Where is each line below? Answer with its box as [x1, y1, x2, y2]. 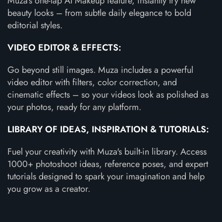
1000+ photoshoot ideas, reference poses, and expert [7, 158, 208, 170]
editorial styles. [7, 19, 62, 32]
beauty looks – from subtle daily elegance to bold [7, 6, 191, 19]
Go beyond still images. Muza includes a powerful [7, 63, 193, 76]
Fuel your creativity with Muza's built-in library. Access [7, 145, 207, 158]
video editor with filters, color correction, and [7, 76, 177, 89]
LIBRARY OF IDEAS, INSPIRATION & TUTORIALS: [7, 123, 209, 136]
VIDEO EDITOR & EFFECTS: [7, 41, 121, 54]
